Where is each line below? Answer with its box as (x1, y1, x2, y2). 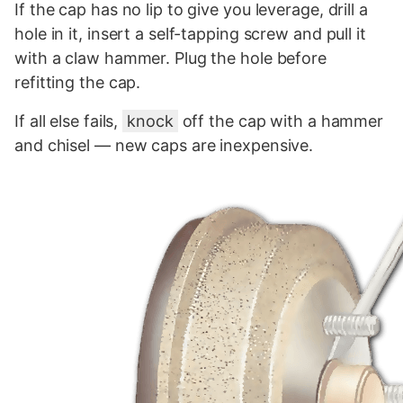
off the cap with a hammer (177, 111, 384, 130)
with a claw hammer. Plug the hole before (14, 48, 327, 67)
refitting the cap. (14, 72, 141, 92)
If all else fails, (14, 111, 123, 130)
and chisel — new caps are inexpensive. (14, 135, 314, 155)
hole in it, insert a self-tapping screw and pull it (14, 23, 366, 43)
